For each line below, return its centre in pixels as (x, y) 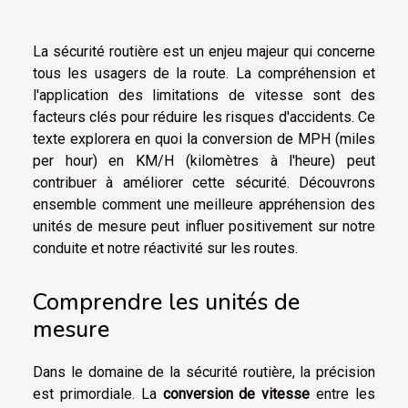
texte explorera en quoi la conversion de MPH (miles (204, 138)
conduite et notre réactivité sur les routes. (165, 248)
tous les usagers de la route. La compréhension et (204, 73)
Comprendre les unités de (166, 301)
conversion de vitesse (236, 393)
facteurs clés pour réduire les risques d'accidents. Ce (204, 117)
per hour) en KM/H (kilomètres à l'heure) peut (204, 160)
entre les (343, 393)
